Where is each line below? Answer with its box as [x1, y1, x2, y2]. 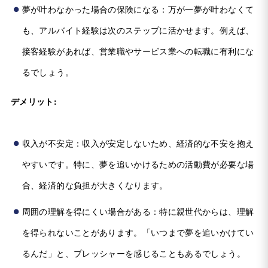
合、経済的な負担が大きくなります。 [22, 178, 168, 191]
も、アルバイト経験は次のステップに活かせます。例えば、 [22, 23, 254, 36]
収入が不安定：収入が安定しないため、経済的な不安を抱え [22, 136, 254, 149]
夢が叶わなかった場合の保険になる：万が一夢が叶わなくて [22, 2, 254, 15]
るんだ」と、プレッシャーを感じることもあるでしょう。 [22, 247, 245, 260]
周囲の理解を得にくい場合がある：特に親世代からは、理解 [22, 205, 254, 218]
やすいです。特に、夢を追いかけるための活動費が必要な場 [22, 157, 254, 170]
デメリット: [10, 95, 57, 107]
